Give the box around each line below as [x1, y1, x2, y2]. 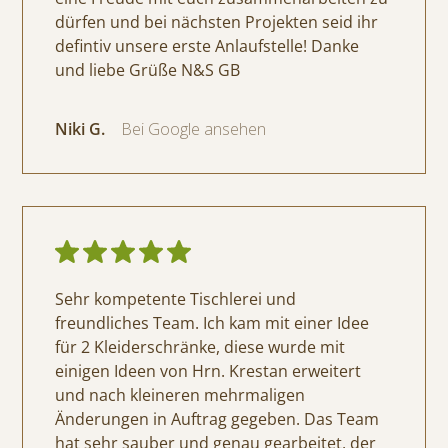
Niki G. [55, 118, 106, 141]
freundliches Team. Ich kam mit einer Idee [55, 312, 370, 335]
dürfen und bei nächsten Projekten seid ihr [55, 11, 379, 34]
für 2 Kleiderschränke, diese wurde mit [55, 336, 346, 359]
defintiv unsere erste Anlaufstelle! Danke [55, 35, 360, 58]
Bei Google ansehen [121, 118, 267, 141]
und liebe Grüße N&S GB [55, 59, 241, 82]
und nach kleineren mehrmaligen [55, 384, 306, 407]
